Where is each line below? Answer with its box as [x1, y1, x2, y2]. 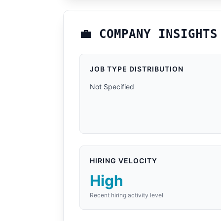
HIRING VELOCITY [90, 156, 157, 165]
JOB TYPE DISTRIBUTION [90, 65, 184, 73]
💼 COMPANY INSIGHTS [79, 27, 218, 41]
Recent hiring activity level [90, 191, 163, 199]
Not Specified [90, 82, 134, 91]
